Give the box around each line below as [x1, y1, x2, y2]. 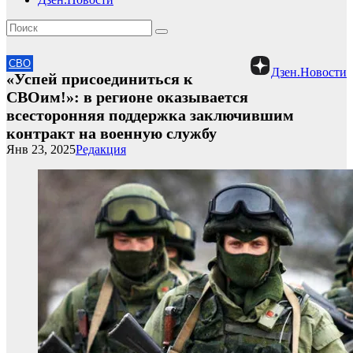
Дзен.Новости [271, 65, 347, 79]
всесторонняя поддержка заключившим [6, 106, 294, 124]
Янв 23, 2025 [6, 143, 76, 156]
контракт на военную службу [6, 124, 217, 142]
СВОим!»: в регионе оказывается [6, 88, 248, 106]
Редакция [76, 143, 126, 156]
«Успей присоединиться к [6, 70, 193, 87]
